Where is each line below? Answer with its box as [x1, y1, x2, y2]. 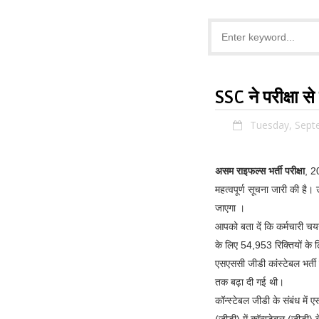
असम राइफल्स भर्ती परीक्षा [214, 165, 305, 177]
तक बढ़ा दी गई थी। [214, 276, 284, 288]
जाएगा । [214, 202, 245, 214]
